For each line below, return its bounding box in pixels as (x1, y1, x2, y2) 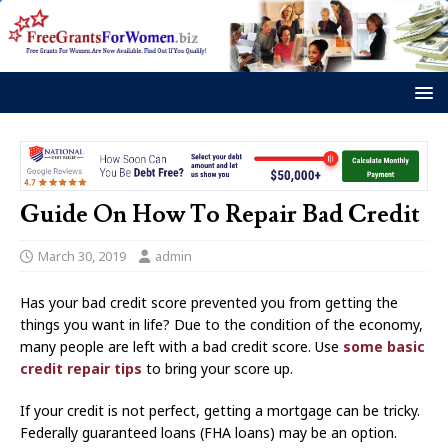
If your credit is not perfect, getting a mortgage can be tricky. (20, 401, 420, 421)
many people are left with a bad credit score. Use (20, 337, 339, 357)
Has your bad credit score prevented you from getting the (20, 293, 398, 313)
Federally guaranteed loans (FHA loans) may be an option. (20, 423, 397, 443)
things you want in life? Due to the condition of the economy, (20, 315, 423, 335)
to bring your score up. (146, 359, 293, 379)
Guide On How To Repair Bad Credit (20, 199, 420, 231)
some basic (339, 337, 425, 357)
